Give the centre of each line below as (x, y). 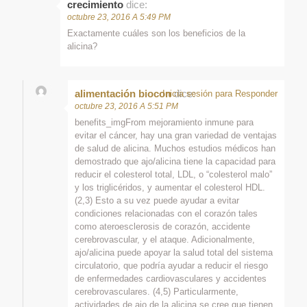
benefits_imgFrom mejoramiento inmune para (164, 122)
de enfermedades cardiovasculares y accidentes (171, 278)
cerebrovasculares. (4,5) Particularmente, (157, 291)
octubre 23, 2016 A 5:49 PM (119, 17)
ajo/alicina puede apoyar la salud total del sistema (174, 252)
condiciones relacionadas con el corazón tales (166, 213)
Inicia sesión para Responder (220, 93)
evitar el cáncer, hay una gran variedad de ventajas (176, 135)
